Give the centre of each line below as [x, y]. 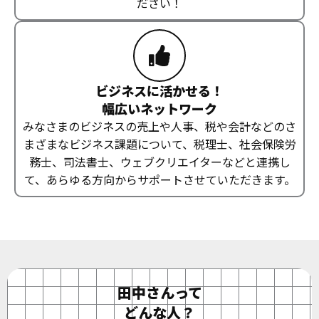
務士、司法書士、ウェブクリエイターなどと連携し [159, 162]
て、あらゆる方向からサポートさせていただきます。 [159, 180]
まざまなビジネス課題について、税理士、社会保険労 [159, 144]
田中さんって [159, 293]
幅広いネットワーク [159, 109]
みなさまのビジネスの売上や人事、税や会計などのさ [159, 126]
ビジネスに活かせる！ [159, 91]
